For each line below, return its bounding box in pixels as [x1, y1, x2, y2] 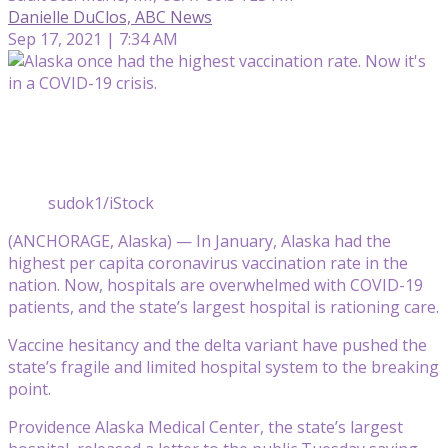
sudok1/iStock [48, 191, 154, 214]
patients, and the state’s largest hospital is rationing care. [8, 295, 439, 318]
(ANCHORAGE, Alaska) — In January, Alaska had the [8, 229, 391, 252]
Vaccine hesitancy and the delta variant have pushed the [8, 333, 427, 356]
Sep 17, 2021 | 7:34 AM [8, 27, 178, 50]
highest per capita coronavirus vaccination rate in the [8, 251, 408, 274]
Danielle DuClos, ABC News [8, 5, 212, 28]
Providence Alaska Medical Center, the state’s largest [8, 415, 403, 438]
